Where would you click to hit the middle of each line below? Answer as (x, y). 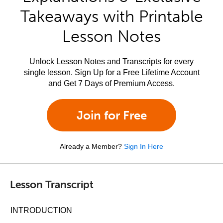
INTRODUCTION (41, 210)
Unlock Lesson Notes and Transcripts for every (111, 61)
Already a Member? (91, 146)
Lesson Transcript (52, 184)
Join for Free (111, 115)
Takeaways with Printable (111, 16)
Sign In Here (144, 146)
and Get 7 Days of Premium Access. (111, 83)
